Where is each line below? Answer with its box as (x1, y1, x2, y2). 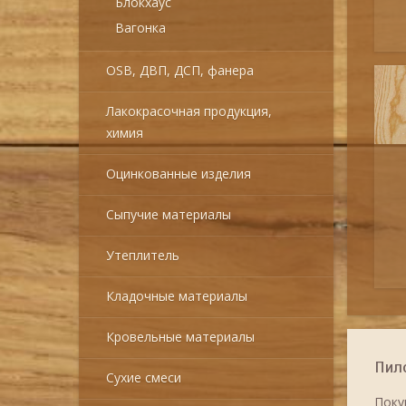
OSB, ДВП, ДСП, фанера (106, 62, 254, 79)
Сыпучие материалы (106, 206, 231, 223)
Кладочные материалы (106, 287, 247, 304)
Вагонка (115, 19, 166, 36)
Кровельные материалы (106, 328, 255, 345)
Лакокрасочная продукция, (106, 102, 272, 120)
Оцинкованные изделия (106, 165, 251, 182)
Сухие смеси (106, 369, 181, 386)
